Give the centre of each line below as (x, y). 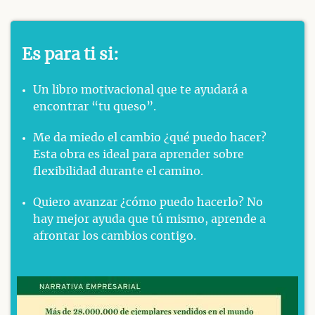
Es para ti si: (70, 55)
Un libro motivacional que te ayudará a (140, 90)
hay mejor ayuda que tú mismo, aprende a (149, 219)
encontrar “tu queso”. (95, 107)
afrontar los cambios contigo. (115, 236)
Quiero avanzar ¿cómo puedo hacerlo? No (148, 202)
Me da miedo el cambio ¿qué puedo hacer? (150, 138)
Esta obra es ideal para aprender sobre (139, 155)
